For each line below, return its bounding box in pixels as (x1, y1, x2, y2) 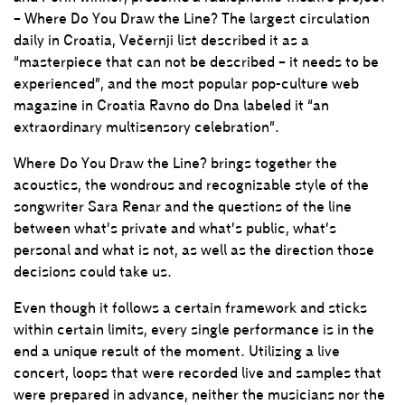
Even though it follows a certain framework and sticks (14, 298, 367, 316)
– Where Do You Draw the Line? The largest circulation (14, 9, 370, 27)
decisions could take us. (14, 262, 172, 280)
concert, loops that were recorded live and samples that (14, 363, 381, 381)
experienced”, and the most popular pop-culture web (14, 74, 359, 92)
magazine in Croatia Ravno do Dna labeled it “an (14, 96, 329, 114)
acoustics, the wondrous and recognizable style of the (14, 175, 369, 193)
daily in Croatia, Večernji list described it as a (14, 31, 309, 49)
